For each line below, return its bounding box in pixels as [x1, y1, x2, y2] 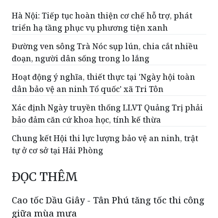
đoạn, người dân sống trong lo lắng [12, 53, 149, 64]
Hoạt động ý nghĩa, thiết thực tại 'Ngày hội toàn [12, 72, 195, 83]
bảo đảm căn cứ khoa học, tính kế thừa [12, 114, 161, 126]
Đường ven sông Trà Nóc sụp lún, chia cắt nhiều [12, 41, 198, 52]
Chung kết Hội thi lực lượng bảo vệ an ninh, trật [12, 133, 198, 144]
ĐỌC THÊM [12, 169, 78, 185]
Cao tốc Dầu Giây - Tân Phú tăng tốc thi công [12, 194, 204, 206]
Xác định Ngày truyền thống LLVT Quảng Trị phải [12, 102, 203, 113]
